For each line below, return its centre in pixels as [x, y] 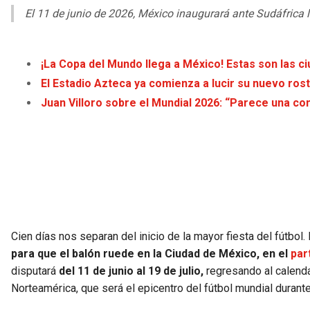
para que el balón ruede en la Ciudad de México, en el [151, 254]
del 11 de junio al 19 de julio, [131, 271]
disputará [35, 271]
